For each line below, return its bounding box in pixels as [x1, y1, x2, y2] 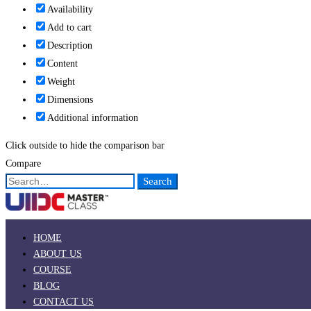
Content [47, 58, 78, 69]
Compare [6, 158, 41, 169]
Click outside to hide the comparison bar [6, 140, 165, 151]
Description [47, 40, 92, 51]
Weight [47, 76, 75, 87]
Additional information [47, 112, 138, 124]
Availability [47, 4, 93, 15]
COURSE [33, 264, 72, 276]
